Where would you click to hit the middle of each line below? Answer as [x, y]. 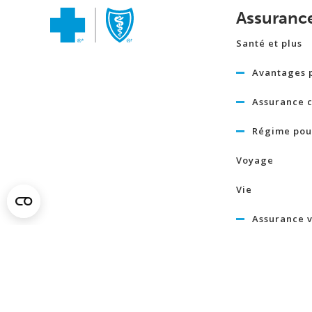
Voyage [255, 160]
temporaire [265, 234]
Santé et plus [269, 43]
